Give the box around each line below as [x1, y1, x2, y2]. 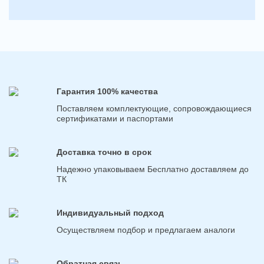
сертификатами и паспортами [57, 113, 173, 123]
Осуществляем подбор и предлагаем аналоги [57, 225, 235, 235]
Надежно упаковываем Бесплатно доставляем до [57, 164, 249, 174]
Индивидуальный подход [57, 207, 164, 217]
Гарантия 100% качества [57, 87, 158, 96]
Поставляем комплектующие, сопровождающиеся [57, 103, 252, 113]
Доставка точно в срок [57, 147, 151, 157]
